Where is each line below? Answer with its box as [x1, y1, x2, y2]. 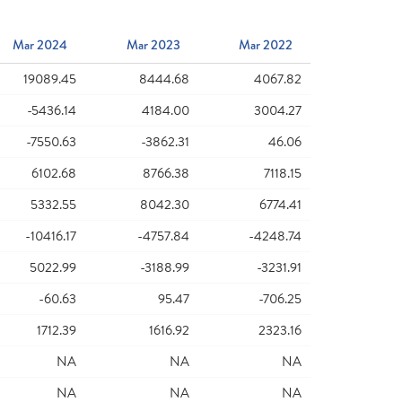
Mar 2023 [126, 35, 180, 55]
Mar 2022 [238, 35, 293, 55]
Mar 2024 [13, 35, 68, 55]
